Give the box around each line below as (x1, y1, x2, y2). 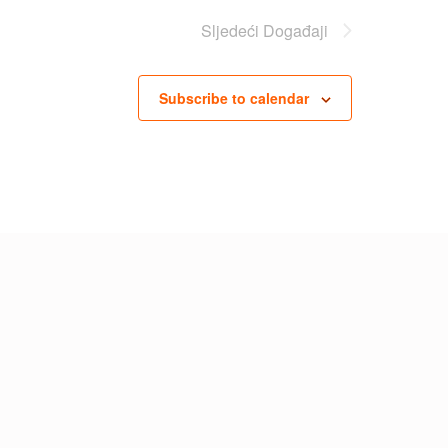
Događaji (263, 18, 328, 42)
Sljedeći (201, 18, 263, 42)
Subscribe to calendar (159, 87, 309, 108)
